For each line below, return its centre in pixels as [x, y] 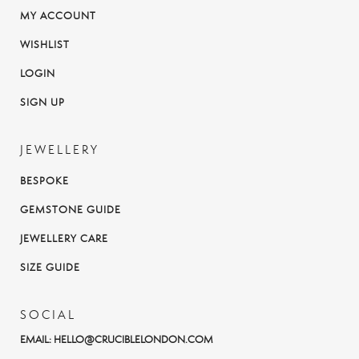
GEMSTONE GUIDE [71, 209]
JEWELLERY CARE [64, 238]
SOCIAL [48, 314]
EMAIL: [37, 339]
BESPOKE [44, 180]
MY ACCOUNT [58, 15]
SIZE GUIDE [50, 267]
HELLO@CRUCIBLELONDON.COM [133, 339]
